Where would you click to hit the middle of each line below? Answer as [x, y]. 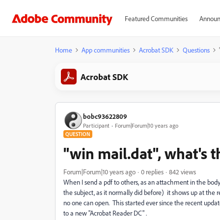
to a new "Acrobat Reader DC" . [105, 213]
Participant [96, 125]
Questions [196, 50]
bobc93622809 [105, 116]
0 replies [152, 172]
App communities [106, 50]
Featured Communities [156, 18]
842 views [182, 172]
